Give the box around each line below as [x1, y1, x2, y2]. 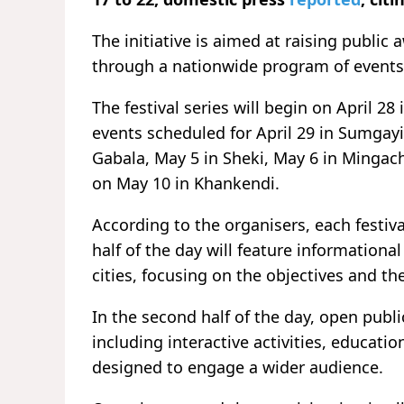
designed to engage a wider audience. [92, 356, 383, 379]
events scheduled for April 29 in [92, 122, 338, 144]
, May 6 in [264, 147, 342, 170]
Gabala [92, 147, 145, 170]
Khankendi [194, 172, 275, 195]
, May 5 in [145, 147, 223, 170]
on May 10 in [92, 172, 194, 195]
